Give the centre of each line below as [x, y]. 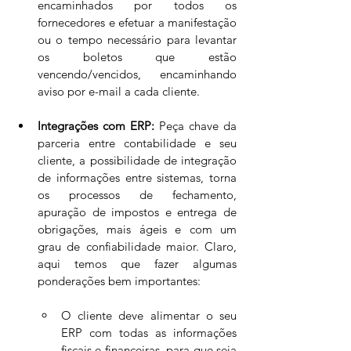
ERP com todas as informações [149, 333]
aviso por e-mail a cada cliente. [122, 91]
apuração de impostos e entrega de [137, 212]
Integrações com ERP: [96, 126]
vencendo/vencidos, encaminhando [137, 74]
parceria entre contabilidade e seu [137, 143]
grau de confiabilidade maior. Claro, [137, 246]
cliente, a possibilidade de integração [137, 160]
